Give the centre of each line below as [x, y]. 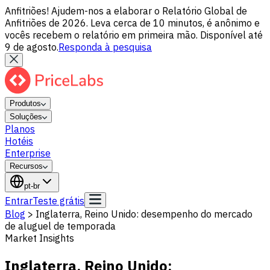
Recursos [26, 166]
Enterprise [28, 153]
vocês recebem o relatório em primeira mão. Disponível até [134, 35]
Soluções [26, 117]
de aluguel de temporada [60, 226]
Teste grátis [58, 201]
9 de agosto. [32, 47]
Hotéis [19, 141]
